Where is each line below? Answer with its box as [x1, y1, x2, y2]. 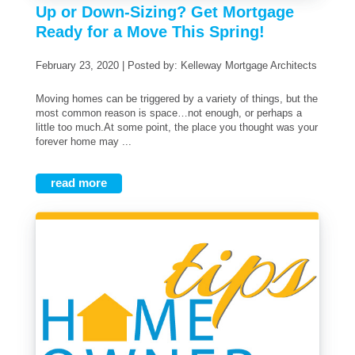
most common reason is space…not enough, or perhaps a [36, 106, 302, 119]
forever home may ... [36, 135, 132, 147]
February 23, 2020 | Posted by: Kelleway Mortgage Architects [42, 59, 317, 72]
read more [50, 176, 107, 189]
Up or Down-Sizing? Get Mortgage [36, 3, 294, 21]
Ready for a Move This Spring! [36, 23, 265, 41]
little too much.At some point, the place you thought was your [36, 120, 318, 133]
